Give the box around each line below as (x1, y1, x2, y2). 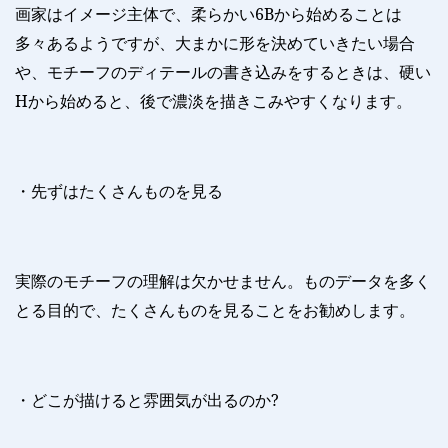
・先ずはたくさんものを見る (15, 180, 223, 203)
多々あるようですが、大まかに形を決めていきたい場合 (15, 32, 415, 55)
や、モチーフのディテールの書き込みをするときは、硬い (15, 61, 431, 84)
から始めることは (274, 3, 402, 26)
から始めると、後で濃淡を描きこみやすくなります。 (28, 90, 412, 113)
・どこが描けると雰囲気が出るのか (15, 389, 271, 412)
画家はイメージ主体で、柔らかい (15, 3, 255, 26)
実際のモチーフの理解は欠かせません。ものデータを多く (15, 270, 431, 293)
